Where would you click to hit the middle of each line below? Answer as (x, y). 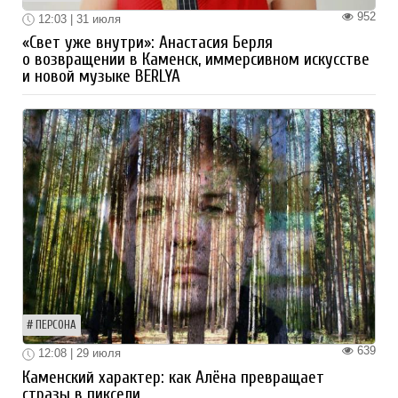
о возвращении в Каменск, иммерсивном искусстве (196, 60)
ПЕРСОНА (56, 326)
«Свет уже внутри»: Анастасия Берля (147, 43)
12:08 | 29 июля (78, 354)
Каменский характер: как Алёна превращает (173, 378)
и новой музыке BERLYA (101, 77)
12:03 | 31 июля (78, 19)
